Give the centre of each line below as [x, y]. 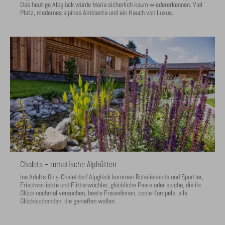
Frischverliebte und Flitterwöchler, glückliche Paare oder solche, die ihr [111, 185]
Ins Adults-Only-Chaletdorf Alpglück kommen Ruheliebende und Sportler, [112, 177]
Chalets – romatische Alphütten [68, 163]
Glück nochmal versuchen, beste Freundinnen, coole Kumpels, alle [104, 193]
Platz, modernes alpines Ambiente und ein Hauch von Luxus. [97, 12]
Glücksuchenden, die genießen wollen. [68, 201]
